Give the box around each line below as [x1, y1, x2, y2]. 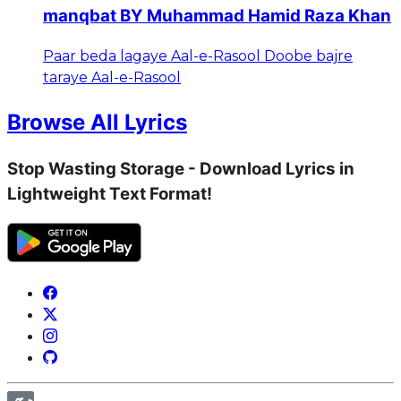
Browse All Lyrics [7, 108, 187, 135]
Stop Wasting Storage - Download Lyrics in [7, 158, 354, 179]
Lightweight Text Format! [7, 183, 212, 204]
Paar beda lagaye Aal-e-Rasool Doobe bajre [43, 47, 353, 64]
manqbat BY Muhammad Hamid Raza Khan [43, 5, 391, 27]
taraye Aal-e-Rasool [43, 68, 181, 86]
